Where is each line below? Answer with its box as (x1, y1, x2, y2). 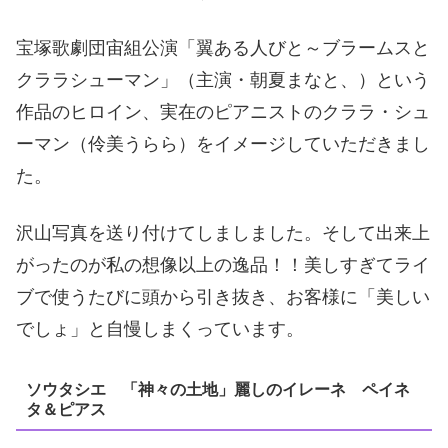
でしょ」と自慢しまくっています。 (16, 318, 304, 339)
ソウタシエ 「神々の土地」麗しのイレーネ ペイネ (25, 380, 410, 398)
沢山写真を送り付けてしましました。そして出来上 (16, 222, 430, 243)
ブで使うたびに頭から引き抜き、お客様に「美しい (16, 286, 430, 307)
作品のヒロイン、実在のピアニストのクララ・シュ (16, 101, 430, 122)
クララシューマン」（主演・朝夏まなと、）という (16, 69, 430, 90)
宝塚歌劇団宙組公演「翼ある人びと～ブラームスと (16, 37, 430, 58)
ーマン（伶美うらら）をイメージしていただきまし (16, 133, 430, 154)
